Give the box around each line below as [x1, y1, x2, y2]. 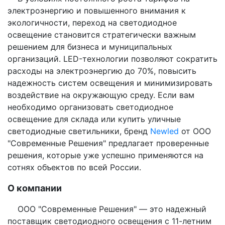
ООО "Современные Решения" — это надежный [8, 203, 206, 214]
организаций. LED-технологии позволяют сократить [8, 53, 217, 64]
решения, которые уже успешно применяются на [8, 150, 203, 160]
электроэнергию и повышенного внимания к [8, 5, 186, 16]
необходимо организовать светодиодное [8, 101, 173, 112]
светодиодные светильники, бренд [8, 126, 150, 136]
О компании [8, 182, 62, 193]
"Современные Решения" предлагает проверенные [8, 138, 209, 148]
